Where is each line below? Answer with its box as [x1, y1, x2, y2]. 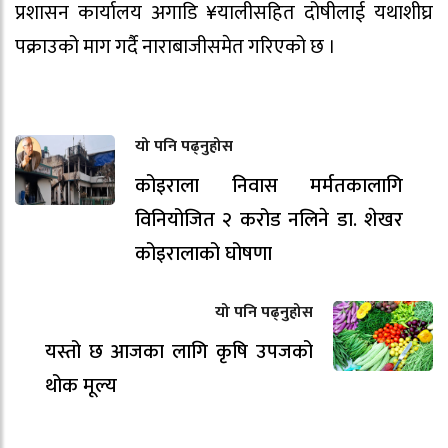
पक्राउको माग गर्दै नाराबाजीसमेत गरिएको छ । [15, 30, 336, 65]
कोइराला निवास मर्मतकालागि [135, 169, 403, 204]
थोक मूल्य [45, 369, 117, 404]
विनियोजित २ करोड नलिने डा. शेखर [135, 203, 403, 238]
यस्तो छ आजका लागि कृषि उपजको [45, 335, 313, 370]
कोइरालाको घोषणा [135, 237, 272, 272]
